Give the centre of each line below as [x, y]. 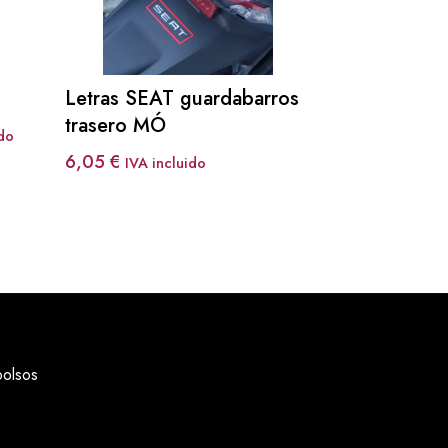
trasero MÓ [115, 125]
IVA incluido [165, 162]
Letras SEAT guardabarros [181, 98]
